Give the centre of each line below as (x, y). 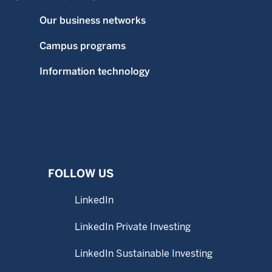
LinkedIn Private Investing (132, 227)
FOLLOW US (80, 173)
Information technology (94, 71)
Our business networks (92, 20)
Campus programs (82, 46)
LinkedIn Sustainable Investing (143, 253)
